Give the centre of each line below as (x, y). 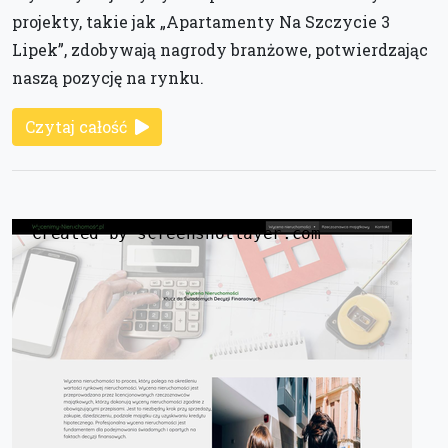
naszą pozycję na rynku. (108, 77)
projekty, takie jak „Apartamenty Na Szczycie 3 (201, 21)
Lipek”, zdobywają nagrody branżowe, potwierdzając (220, 49)
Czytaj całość (76, 126)
